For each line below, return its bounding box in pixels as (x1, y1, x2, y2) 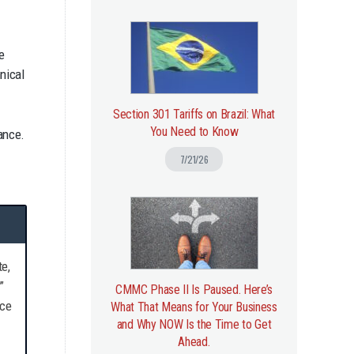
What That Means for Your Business (111, 299, 277, 314)
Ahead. (178, 334, 210, 349)
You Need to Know (149, 124, 239, 139)
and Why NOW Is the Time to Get (116, 317, 272, 332)
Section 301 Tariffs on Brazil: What (113, 107, 275, 122)
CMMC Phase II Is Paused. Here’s (115, 282, 273, 297)
